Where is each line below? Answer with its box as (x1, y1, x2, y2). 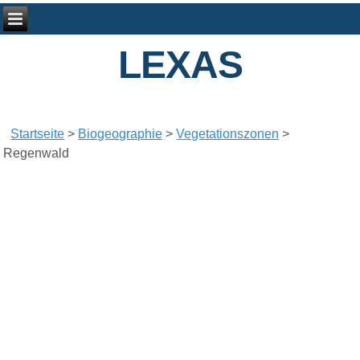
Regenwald (3, 146, 70, 161)
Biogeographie (78, 127, 163, 141)
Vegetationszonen (176, 127, 280, 141)
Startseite (10, 127, 65, 141)
